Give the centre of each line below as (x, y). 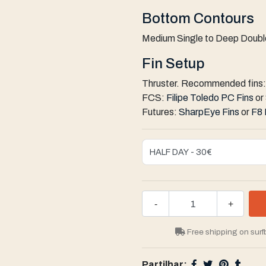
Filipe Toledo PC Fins (210, 98)
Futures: (160, 112)
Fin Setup (173, 64)
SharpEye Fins (209, 112)
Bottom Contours (198, 18)
